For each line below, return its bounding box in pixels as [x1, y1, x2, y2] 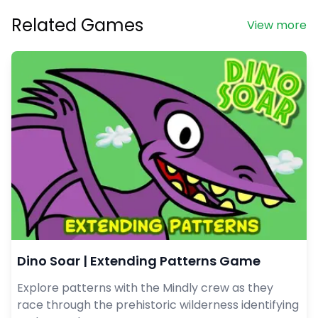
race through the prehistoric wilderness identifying [17, 296, 299, 313]
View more [247, 17, 307, 34]
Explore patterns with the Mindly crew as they [17, 279, 273, 296]
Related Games [11, 13, 143, 38]
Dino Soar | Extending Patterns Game [17, 251, 261, 270]
